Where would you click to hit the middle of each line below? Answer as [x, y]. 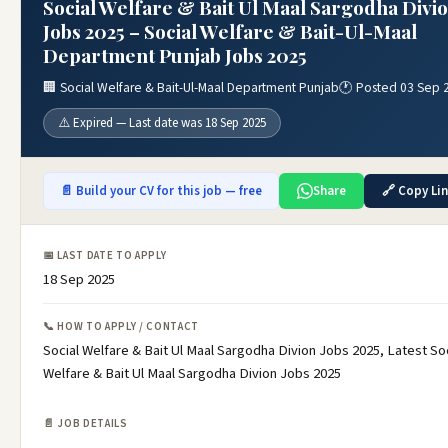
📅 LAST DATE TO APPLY [105, 255]
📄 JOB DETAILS [85, 423]
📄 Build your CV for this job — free [161, 191]
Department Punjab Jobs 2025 [175, 55]
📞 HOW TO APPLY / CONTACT [121, 326]
